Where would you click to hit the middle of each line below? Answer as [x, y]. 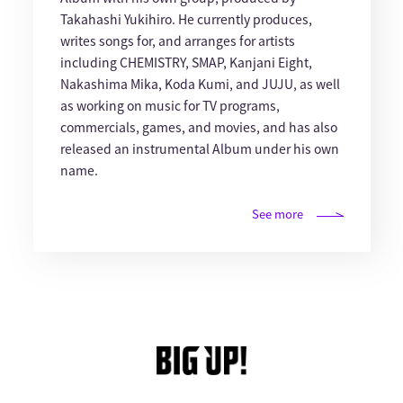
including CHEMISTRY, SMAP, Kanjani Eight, [186, 63]
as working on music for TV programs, [170, 106]
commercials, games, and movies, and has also [198, 127]
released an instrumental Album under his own [199, 149]
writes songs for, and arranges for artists [177, 41]
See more [277, 214]
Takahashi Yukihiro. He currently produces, [186, 19]
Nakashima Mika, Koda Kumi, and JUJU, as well [200, 84]
